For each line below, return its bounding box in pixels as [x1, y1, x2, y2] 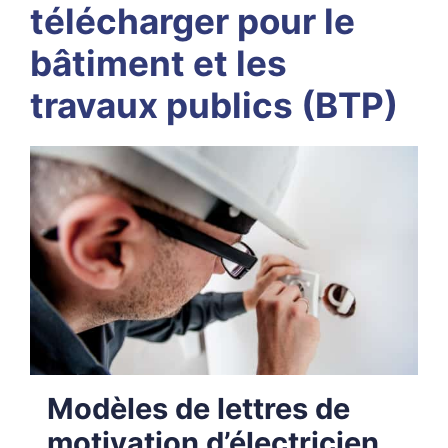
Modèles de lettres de [47, 391, 350, 427]
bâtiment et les [30, 42, 287, 85]
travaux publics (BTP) [30, 84, 398, 127]
